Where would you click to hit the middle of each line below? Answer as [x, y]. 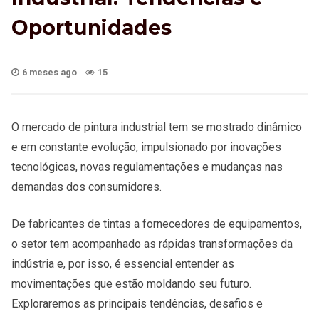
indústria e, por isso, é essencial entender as [123, 263]
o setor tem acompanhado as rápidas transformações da [152, 244]
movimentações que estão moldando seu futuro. [131, 283]
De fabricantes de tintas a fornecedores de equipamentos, [157, 224]
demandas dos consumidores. [89, 187]
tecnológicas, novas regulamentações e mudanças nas [147, 167]
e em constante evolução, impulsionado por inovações [146, 147]
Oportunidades [91, 27]
